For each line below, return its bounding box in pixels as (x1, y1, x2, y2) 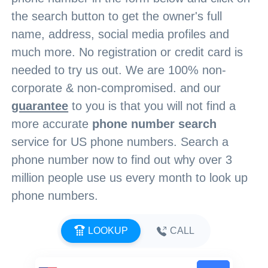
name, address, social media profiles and (11, 28, 230, 41)
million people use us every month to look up (11, 171, 248, 184)
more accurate (11, 117, 93, 130)
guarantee (11, 99, 69, 112)
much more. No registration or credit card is (11, 45, 243, 59)
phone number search (92, 117, 217, 130)
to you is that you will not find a (68, 99, 236, 112)
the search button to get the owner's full (11, 10, 223, 23)
